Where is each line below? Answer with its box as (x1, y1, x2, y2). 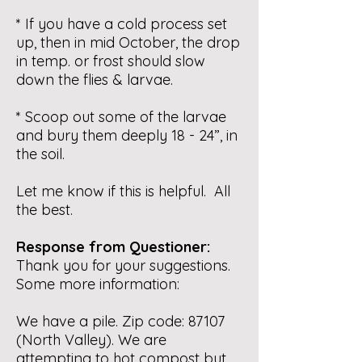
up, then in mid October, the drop (16, 33, 240, 52)
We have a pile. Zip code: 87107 (16, 312, 225, 330)
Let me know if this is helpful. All (16, 182, 230, 200)
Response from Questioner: (16, 238, 210, 256)
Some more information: (16, 275, 183, 293)
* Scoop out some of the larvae (16, 107, 226, 126)
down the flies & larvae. (16, 70, 173, 89)
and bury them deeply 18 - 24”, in (16, 126, 238, 145)
